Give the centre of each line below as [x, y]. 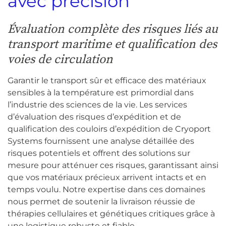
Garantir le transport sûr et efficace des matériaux [107, 80]
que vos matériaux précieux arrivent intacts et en [107, 177]
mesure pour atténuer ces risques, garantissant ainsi [113, 165]
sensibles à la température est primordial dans [101, 93]
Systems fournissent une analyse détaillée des [101, 141]
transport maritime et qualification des [112, 44]
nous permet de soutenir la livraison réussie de [101, 202]
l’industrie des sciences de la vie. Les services [97, 105]
